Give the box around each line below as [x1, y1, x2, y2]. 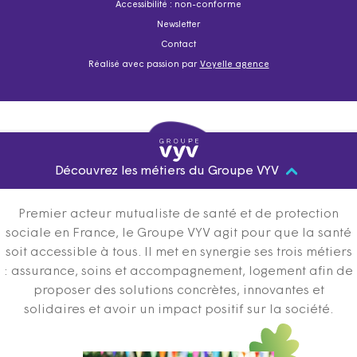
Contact [161, 41, 196, 50]
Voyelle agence [199, 61, 269, 70]
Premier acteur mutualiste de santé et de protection [18, 207, 339, 221]
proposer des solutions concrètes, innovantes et [33, 284, 324, 297]
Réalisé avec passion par [88, 61, 200, 70]
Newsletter [156, 21, 201, 30]
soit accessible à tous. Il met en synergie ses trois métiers [5, 245, 352, 259]
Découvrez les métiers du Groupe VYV [54, 164, 282, 178]
